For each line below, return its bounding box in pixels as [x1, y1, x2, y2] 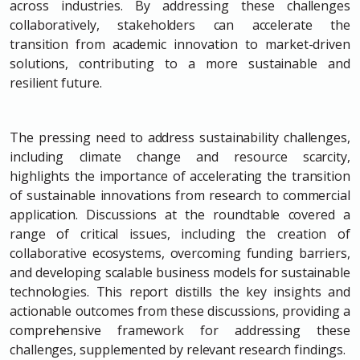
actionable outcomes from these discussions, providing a [10, 301, 350, 320]
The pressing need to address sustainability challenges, [10, 128, 350, 146]
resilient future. [10, 73, 102, 92]
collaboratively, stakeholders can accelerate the [10, 15, 350, 34]
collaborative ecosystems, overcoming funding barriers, [10, 243, 350, 262]
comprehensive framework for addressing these [10, 321, 350, 339]
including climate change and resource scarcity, [10, 147, 350, 166]
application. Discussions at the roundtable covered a [10, 205, 350, 223]
